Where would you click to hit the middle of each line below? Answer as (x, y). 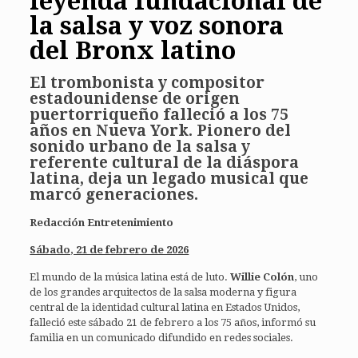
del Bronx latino (133, 50)
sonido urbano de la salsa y (140, 146)
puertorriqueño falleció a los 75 (159, 114)
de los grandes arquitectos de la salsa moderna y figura (163, 292)
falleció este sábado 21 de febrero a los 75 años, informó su (173, 322)
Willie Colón (263, 276)
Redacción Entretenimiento (102, 222)
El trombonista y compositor (147, 82)
